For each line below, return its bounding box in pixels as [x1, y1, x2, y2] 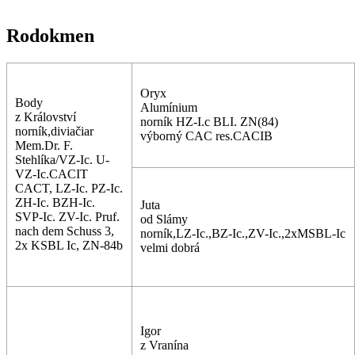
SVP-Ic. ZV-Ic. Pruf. [15, 209, 120, 223]
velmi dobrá [140, 240, 200, 254]
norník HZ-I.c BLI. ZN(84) [140, 114, 278, 128]
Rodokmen [6, 25, 94, 46]
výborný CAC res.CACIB [140, 128, 273, 143]
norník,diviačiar [15, 124, 94, 138]
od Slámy [140, 212, 188, 226]
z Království [15, 109, 76, 124]
